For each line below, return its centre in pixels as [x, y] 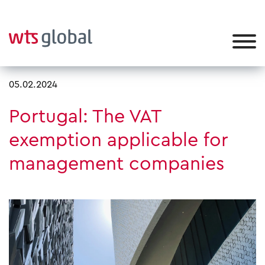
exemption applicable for [119, 140]
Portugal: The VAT [85, 117]
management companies [117, 164]
